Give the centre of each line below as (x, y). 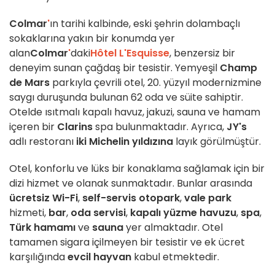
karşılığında (38, 257)
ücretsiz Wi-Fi (44, 198)
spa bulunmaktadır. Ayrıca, (160, 127)
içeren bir (33, 127)
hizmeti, (29, 213)
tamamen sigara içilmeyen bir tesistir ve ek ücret (127, 242)
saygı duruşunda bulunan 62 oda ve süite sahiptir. (126, 98)
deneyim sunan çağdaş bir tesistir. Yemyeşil (114, 68)
